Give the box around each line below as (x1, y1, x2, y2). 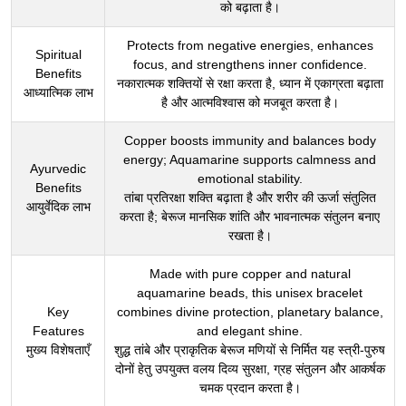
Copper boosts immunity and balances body (123, 133, 376, 148)
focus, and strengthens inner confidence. (132, 57, 367, 72)
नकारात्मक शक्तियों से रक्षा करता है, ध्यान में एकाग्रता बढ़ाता (116, 76, 383, 91)
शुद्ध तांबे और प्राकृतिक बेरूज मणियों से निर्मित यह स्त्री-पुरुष (114, 343, 385, 357)
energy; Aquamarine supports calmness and (123, 152, 376, 167)
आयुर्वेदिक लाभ (25, 199, 91, 214)
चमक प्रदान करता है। (198, 381, 301, 395)
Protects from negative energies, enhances (126, 38, 373, 53)
